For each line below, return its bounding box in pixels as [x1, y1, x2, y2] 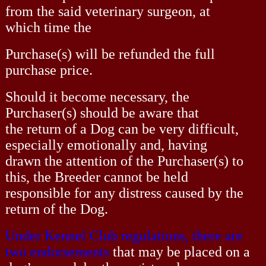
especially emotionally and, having [5, 137, 207, 153]
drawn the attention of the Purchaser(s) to [5, 153, 243, 169]
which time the [5, 19, 91, 35]
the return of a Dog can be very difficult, [5, 121, 239, 137]
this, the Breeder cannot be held [5, 169, 188, 185]
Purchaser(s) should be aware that [5, 104, 199, 121]
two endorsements [5, 243, 113, 259]
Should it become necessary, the [5, 88, 189, 104]
